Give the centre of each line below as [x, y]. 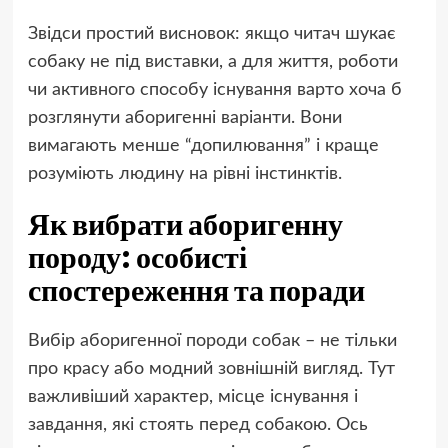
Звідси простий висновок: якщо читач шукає [211, 34]
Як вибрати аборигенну [185, 224]
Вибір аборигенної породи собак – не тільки [212, 341]
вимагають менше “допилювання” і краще [203, 146]
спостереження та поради [196, 290]
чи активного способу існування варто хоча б [214, 90]
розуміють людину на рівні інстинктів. [184, 174]
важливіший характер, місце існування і [192, 397]
